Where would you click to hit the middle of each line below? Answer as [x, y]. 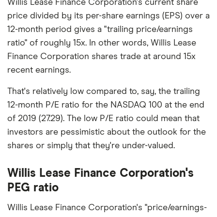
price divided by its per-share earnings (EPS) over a [108, 16]
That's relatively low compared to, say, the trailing [104, 91]
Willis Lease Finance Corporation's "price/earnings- [107, 208]
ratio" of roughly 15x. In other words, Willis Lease [102, 43]
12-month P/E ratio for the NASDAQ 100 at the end [106, 105]
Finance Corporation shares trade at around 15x [101, 56]
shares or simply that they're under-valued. [91, 146]
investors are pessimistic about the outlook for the [107, 132]
